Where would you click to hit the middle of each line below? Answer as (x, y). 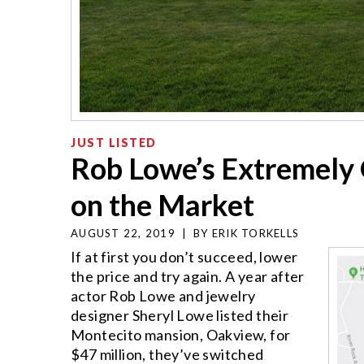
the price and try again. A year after (188, 276)
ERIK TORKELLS (255, 233)
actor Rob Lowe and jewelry (163, 295)
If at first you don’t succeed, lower (184, 256)
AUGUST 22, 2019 (123, 233)
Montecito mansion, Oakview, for (181, 334)
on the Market (162, 204)
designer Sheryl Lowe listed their (180, 315)
